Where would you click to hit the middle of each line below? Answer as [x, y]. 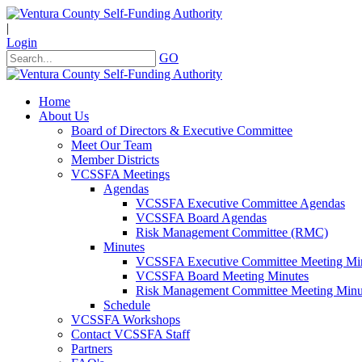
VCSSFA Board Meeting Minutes [222, 276]
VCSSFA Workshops [126, 320]
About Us [64, 116]
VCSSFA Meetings [120, 174]
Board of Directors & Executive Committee [182, 130]
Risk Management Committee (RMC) [232, 232]
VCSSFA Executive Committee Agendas [240, 203]
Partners [92, 349]
